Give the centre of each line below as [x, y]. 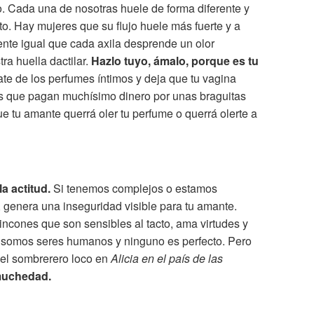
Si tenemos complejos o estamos [134, 189]
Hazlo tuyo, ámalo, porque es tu [175, 61]
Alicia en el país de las [167, 259]
